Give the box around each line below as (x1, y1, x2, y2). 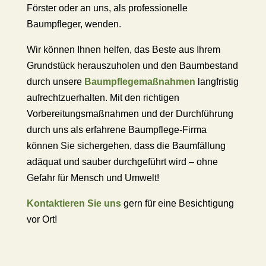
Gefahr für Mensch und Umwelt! (26, 173, 161, 183)
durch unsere (26, 77, 84, 87)
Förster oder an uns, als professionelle (26, 3, 188, 13)
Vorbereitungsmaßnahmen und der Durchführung (26, 109, 233, 119)
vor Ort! (26, 214, 57, 224)
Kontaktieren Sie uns (26, 198, 121, 208)
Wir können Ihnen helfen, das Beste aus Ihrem (26, 45, 220, 55)
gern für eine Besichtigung (121, 198, 234, 208)
